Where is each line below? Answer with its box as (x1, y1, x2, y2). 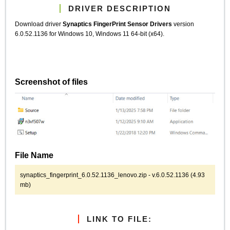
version (174, 21, 195, 28)
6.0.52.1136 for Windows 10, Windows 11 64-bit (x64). (15, 30, 165, 37)
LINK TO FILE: (87, 214, 152, 223)
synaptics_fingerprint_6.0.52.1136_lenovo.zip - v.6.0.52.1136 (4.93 (20, 171, 205, 178)
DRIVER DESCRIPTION (68, 4, 171, 13)
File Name (15, 150, 54, 160)
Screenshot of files (15, 76, 88, 86)
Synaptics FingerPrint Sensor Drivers (63, 21, 174, 28)
